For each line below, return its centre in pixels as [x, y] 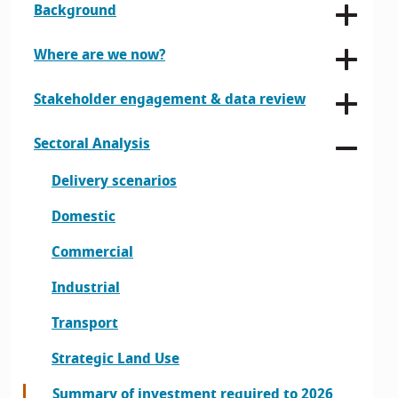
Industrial [86, 288]
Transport [85, 323]
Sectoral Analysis [92, 144]
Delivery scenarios [114, 181]
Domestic [84, 217]
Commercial [92, 252]
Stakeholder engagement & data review [170, 99]
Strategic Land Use [115, 359]
